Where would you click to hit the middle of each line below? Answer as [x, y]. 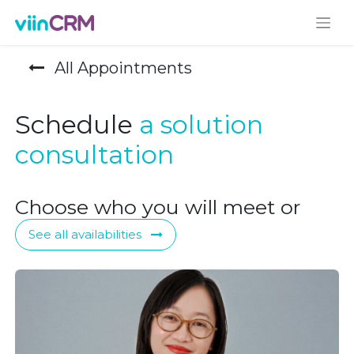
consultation [95, 155]
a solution [201, 125]
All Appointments [122, 68]
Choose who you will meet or [158, 207]
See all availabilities [87, 235]
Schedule [77, 125]
